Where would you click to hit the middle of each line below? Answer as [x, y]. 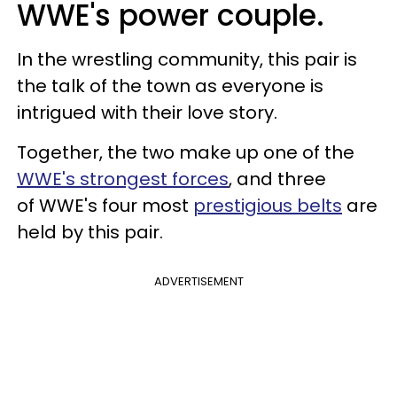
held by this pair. [94, 232]
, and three [277, 179]
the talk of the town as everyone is [170, 86]
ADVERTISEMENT [198, 281]
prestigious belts [268, 205]
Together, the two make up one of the [186, 152]
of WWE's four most [105, 205]
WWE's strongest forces [123, 179]
